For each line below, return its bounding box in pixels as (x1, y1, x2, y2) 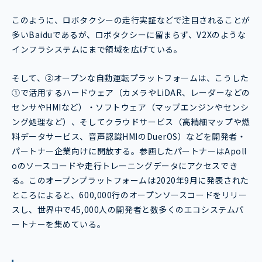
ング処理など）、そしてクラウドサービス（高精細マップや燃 (12, 116, 250, 128)
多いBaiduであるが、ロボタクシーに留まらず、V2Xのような (12, 29, 246, 41)
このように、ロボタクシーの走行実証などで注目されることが (12, 14, 250, 26)
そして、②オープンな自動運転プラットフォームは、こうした (12, 72, 249, 84)
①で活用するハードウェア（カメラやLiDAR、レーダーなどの (12, 87, 250, 99)
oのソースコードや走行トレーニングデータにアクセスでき (12, 160, 238, 172)
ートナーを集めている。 (12, 218, 106, 230)
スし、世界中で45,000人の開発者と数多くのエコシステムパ (12, 204, 244, 216)
